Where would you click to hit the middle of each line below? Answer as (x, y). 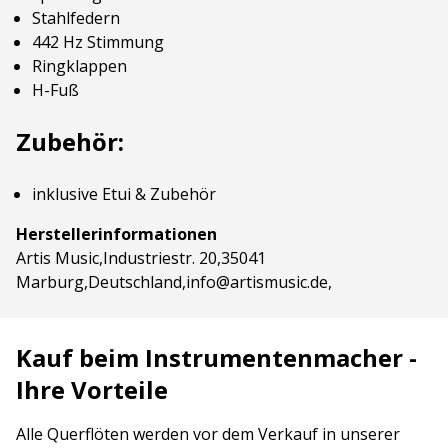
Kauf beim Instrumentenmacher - (216, 357)
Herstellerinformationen (116, 234)
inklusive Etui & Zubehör (124, 194)
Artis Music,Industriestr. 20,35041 (141, 258)
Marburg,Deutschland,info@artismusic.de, (174, 282)
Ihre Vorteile (92, 389)
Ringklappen (79, 66)
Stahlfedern (76, 18)
